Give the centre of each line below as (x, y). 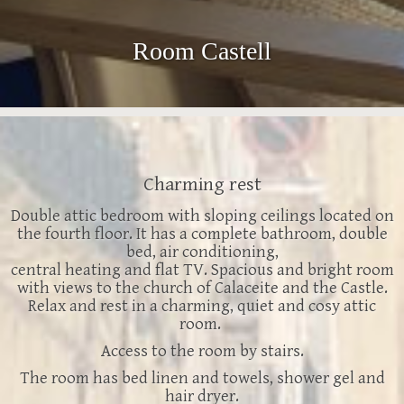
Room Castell (202, 51)
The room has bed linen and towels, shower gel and (202, 379)
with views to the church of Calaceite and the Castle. (202, 289)
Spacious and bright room (302, 271)
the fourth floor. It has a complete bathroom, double (202, 234)
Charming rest (202, 185)
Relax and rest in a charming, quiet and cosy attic (202, 307)
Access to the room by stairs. (202, 352)
